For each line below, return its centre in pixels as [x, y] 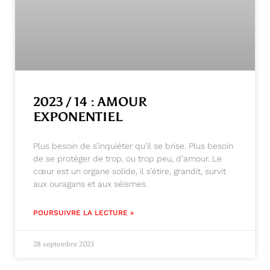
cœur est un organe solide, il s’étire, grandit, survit [130, 171]
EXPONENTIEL [78, 117]
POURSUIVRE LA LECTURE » [83, 213]
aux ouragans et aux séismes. [90, 184]
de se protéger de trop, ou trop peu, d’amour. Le [127, 159]
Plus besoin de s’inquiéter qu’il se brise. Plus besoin [133, 146]
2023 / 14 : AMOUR [90, 102]
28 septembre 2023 [64, 244]
